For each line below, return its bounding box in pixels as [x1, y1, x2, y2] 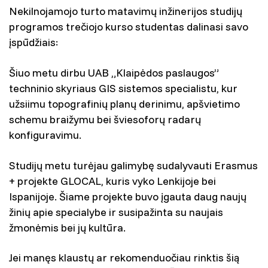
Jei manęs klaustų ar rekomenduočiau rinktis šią [9, 251, 239, 264]
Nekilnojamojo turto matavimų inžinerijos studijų [9, 4, 242, 18]
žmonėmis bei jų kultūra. [9, 221, 126, 234]
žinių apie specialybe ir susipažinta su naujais [9, 205, 223, 219]
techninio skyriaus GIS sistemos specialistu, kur [9, 81, 237, 95]
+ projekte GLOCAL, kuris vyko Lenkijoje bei [9, 174, 216, 188]
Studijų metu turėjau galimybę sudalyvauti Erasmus [9, 159, 258, 172]
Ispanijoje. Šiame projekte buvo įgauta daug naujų [9, 190, 246, 203]
